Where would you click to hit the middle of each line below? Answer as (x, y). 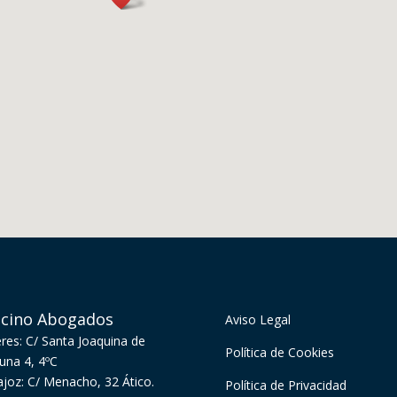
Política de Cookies (279, 353)
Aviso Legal (257, 320)
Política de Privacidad (285, 385)
